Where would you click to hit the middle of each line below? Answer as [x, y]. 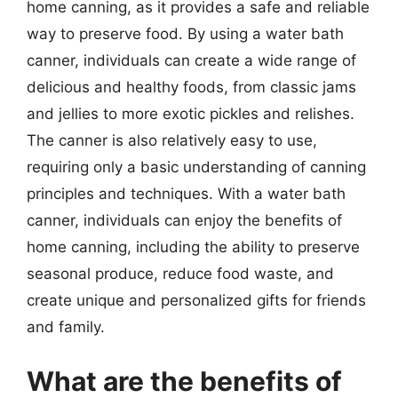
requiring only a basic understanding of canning [196, 167]
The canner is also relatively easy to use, [172, 140]
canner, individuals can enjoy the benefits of [184, 220]
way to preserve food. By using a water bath [185, 33]
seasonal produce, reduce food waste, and [180, 273]
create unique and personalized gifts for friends [196, 300]
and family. [66, 326]
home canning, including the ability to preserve [193, 247]
